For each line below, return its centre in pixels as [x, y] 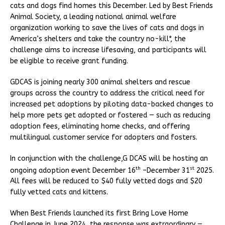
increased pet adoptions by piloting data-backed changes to [112, 104]
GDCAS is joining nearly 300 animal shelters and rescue [100, 82]
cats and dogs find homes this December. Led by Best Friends [111, 6]
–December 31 [165, 170]
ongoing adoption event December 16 [73, 170]
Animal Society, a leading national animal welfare [93, 17]
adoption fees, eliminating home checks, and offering [100, 126]
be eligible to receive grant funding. [71, 61]
